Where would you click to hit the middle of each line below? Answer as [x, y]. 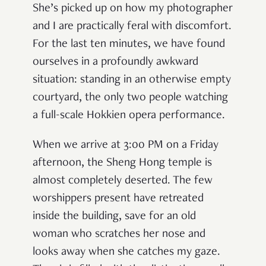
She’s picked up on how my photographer [133, 9]
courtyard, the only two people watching [130, 98]
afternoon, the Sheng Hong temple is [122, 164]
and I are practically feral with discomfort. [132, 27]
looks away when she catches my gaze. [126, 253]
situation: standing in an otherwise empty [132, 80]
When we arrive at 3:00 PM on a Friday [126, 146]
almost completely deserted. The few [123, 181]
